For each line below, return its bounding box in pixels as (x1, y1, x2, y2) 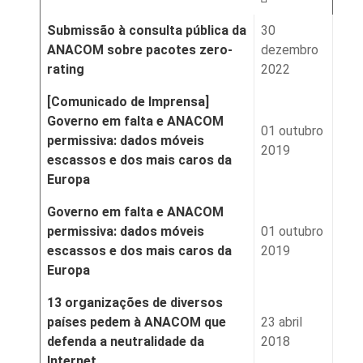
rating (47, 62, 84, 78)
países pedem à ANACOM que (47, 314, 226, 331)
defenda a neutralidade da (47, 334, 204, 350)
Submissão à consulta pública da (47, 23, 246, 39)
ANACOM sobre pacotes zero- (47, 42, 233, 58)
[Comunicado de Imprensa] (47, 94, 209, 110)
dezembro (261, 42, 318, 58)
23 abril (261, 314, 302, 331)
